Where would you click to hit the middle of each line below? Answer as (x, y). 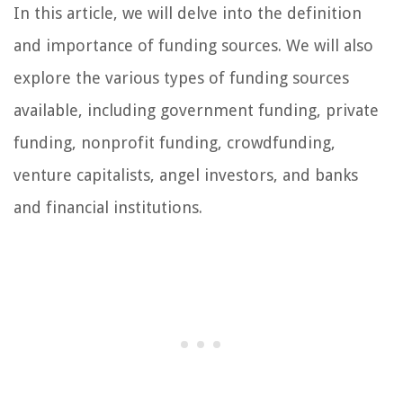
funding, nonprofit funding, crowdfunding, (175, 143)
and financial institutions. (108, 208)
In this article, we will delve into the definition (188, 13)
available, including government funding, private (196, 111)
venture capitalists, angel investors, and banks (186, 175)
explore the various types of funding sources (181, 78)
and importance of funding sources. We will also (193, 46)
